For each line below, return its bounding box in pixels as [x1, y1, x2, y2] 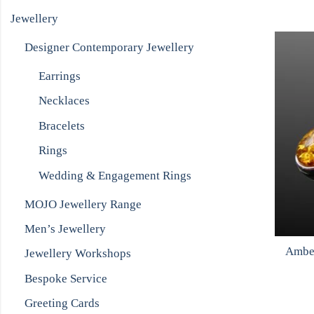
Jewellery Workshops [25, 247, 131, 261]
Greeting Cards [25, 296, 100, 310]
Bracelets [39, 118, 85, 132]
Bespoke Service [25, 271, 107, 285]
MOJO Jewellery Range [25, 197, 142, 211]
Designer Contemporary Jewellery [25, 41, 194, 54]
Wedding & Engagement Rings [39, 168, 191, 182]
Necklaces [39, 94, 90, 108]
